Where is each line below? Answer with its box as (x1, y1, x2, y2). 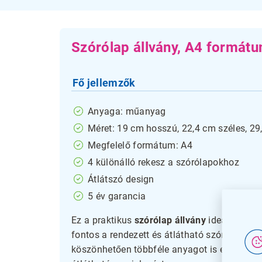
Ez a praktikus (71, 214, 135, 226)
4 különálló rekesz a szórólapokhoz (88, 156, 239, 168)
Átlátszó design (88, 173, 154, 185)
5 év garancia (88, 190, 146, 202)
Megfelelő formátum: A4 (88, 139, 193, 151)
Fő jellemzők (72, 76, 136, 89)
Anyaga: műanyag (88, 105, 166, 117)
